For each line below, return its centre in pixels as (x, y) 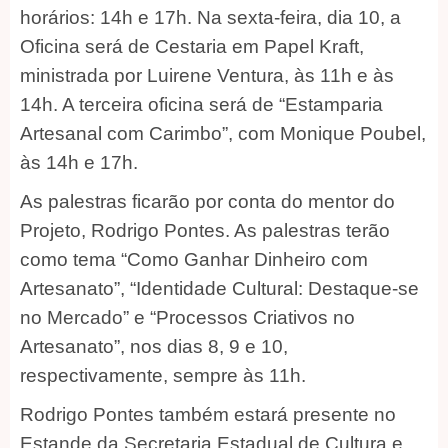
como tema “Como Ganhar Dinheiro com (194, 259)
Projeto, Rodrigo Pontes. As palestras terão (205, 230)
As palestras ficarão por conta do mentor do (207, 201)
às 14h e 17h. (79, 162)
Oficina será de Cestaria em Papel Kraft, (192, 46)
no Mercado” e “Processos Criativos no (187, 317)
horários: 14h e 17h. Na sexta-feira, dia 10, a (210, 17)
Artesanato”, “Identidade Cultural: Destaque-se (219, 288)
